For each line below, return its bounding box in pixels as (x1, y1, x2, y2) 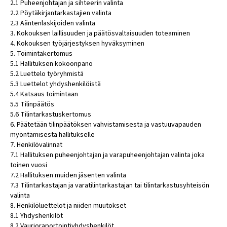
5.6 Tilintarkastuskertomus (10, 109, 91, 120)
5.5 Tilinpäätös (10, 99, 54, 109)
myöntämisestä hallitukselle (10, 130, 95, 140)
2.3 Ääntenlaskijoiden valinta (10, 18, 95, 28)
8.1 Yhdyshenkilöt (10, 211, 63, 221)
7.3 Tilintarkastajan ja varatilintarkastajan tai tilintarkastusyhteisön (10, 180, 209, 191)
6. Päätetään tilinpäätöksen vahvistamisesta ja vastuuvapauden (10, 120, 201, 130)
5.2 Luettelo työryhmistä (10, 69, 84, 79)
